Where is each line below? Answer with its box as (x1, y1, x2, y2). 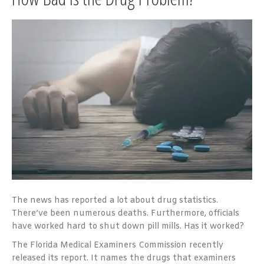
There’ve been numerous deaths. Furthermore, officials (12, 207, 239, 219)
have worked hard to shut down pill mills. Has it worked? (12, 220, 244, 232)
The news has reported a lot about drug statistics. (12, 194, 218, 206)
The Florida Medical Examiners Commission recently (12, 239, 223, 251)
